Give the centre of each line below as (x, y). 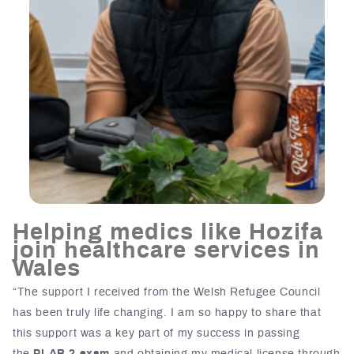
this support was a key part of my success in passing (156, 334)
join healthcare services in (166, 251)
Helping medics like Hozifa (168, 233)
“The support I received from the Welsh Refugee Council (167, 293)
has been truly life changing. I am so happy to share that (167, 313)
